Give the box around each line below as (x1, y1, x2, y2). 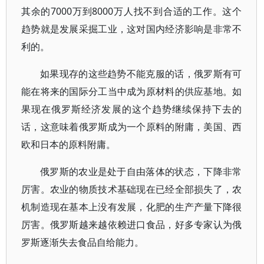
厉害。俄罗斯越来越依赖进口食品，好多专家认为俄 (21, 218, 242, 231)
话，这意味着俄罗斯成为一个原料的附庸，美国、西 (21, 120, 242, 133)
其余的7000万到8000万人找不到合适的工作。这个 (21, 5, 242, 18)
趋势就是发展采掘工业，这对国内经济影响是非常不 (21, 22, 242, 35)
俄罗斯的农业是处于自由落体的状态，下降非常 (40, 165, 242, 178)
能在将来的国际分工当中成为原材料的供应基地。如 (21, 85, 242, 98)
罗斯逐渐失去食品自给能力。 (21, 236, 144, 249)
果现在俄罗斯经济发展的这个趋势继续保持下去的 (21, 103, 242, 115)
